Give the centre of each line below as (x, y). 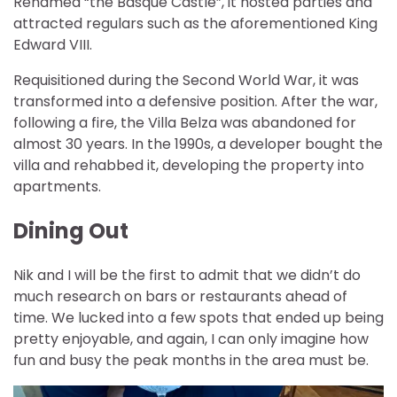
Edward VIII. (53, 45)
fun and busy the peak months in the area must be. (191, 360)
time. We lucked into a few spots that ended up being (198, 317)
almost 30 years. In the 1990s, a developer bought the (198, 144)
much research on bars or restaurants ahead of (180, 296)
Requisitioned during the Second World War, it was (186, 81)
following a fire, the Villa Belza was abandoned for (185, 123)
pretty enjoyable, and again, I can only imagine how (191, 339)
